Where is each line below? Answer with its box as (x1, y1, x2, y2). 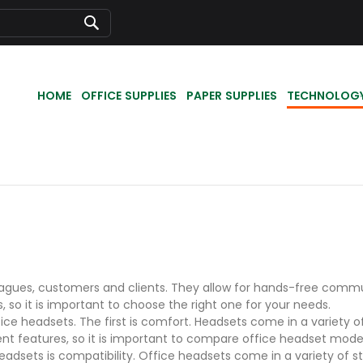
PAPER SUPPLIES (186, 88, 277, 105)
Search (91, 31, 130, 48)
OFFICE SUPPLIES (81, 88, 177, 105)
